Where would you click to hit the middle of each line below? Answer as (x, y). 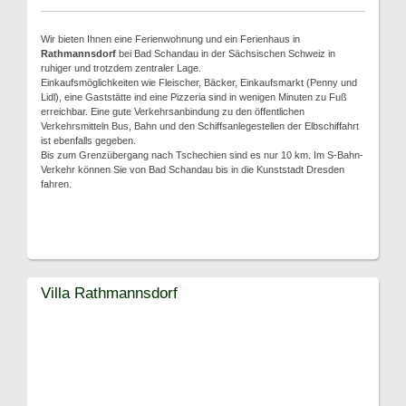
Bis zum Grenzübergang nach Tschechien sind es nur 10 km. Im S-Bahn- (202, 155)
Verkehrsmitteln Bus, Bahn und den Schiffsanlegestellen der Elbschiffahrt (200, 126)
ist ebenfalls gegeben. (88, 140)
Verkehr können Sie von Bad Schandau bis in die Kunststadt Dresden (193, 169)
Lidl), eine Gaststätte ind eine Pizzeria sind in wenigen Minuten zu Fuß (194, 97)
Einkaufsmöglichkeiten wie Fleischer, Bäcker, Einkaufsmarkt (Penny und (199, 82)
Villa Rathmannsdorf (109, 293)
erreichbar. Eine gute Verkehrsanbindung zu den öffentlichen (173, 111)
